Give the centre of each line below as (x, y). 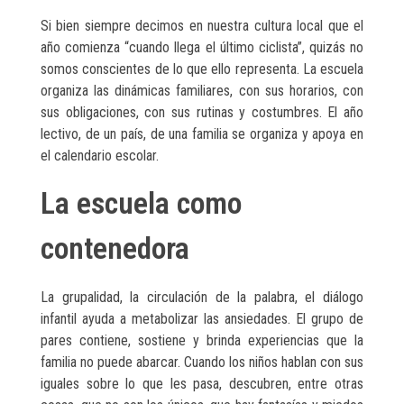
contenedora (115, 249)
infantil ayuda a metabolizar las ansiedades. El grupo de (202, 318)
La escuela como (141, 204)
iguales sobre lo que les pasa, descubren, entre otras (202, 383)
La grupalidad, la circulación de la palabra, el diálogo (202, 297)
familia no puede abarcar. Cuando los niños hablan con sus (202, 362)
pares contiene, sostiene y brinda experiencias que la (202, 340)
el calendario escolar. (100, 156)
